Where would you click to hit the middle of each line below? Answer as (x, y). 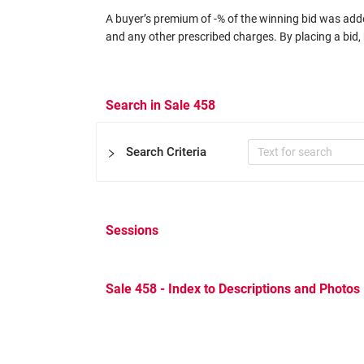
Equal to (295, 269)
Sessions (132, 230)
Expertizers (162, 269)
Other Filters (154, 310)
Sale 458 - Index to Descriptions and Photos (233, 289)
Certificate (149, 242)
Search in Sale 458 (160, 105)
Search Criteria (166, 152)
